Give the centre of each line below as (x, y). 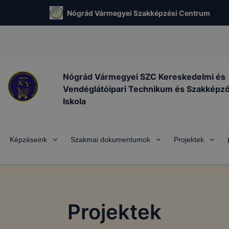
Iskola (74, 101)
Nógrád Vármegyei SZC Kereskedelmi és (144, 77)
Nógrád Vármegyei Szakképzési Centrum (138, 13)
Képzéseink (28, 140)
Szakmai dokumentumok (110, 140)
